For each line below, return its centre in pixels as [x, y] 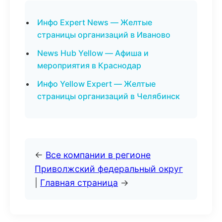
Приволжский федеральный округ [109, 169]
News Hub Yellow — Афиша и [93, 53]
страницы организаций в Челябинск [109, 96]
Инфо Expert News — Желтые [95, 22]
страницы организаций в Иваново [104, 35]
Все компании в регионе [98, 155]
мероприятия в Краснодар [89, 65]
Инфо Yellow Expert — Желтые [96, 84]
